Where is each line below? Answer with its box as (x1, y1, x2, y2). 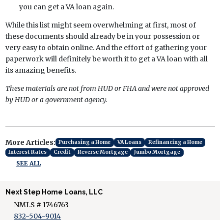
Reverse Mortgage (77, 149, 128, 156)
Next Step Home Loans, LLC (5, 188, 103, 196)
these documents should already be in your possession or (5, 31, 200, 41)
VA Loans (117, 139, 141, 145)
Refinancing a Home (148, 139, 202, 145)
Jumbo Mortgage (134, 149, 181, 156)
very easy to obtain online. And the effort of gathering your (5, 43, 207, 52)
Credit (53, 149, 71, 156)
